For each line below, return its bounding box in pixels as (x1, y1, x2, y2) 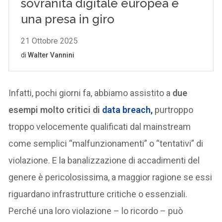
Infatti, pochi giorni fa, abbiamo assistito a (8, 87, 171, 98)
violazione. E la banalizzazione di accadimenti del (8, 155, 200, 166)
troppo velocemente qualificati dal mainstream (8, 121, 191, 132)
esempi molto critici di (8, 104, 101, 115)
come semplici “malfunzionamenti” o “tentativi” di (8, 138, 204, 149)
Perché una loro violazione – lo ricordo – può (8, 205, 183, 216)
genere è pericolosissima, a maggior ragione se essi (8, 171, 213, 182)
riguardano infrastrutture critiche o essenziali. (8, 188, 188, 199)
